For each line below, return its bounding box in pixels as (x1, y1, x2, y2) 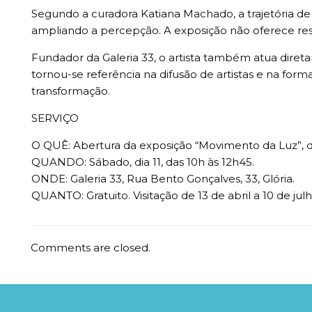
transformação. (31, 84, 110, 97)
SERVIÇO (31, 111, 79, 125)
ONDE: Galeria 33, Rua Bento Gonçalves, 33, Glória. (31, 172, 295, 185)
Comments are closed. (31, 241, 150, 254)
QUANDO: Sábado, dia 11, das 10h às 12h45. (31, 155, 254, 169)
